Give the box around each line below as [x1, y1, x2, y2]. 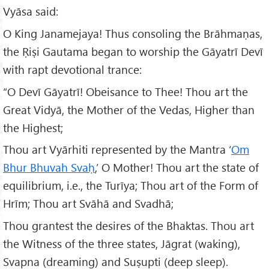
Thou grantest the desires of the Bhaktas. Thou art [3, 218, 254, 234]
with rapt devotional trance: [3, 61, 142, 77]
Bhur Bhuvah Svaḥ [3, 160, 95, 175]
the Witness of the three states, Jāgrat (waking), [3, 236, 240, 252]
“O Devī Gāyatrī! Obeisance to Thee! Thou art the [3, 83, 248, 99]
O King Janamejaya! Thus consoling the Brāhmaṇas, [3, 25, 262, 41]
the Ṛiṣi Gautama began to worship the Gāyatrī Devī [3, 43, 263, 59]
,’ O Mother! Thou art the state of [95, 160, 259, 175]
